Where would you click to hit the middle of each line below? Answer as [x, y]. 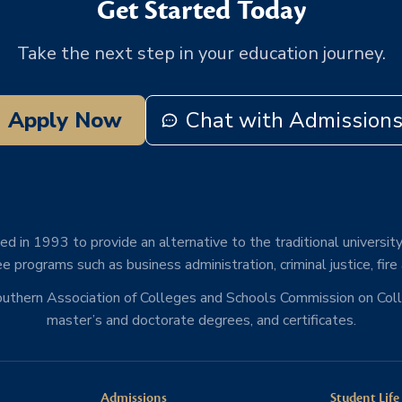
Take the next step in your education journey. [201, 53]
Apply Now [65, 120]
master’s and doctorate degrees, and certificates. [201, 320]
